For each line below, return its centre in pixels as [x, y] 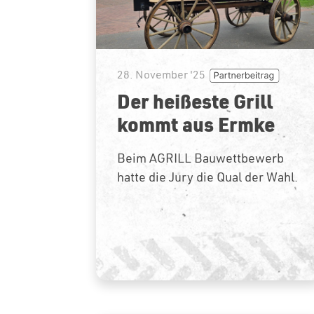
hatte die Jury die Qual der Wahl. [207, 177]
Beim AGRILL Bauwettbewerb [200, 158]
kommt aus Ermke [196, 124]
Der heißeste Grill [195, 101]
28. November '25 [161, 74]
